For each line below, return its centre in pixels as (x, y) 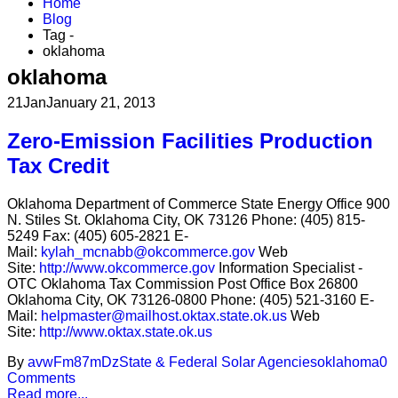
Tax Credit (58, 165)
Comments (41, 378)
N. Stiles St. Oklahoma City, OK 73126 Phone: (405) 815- (186, 219)
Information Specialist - (289, 267)
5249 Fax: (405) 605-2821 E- (98, 235)
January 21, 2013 (101, 102)
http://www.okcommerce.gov (127, 267)
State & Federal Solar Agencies (218, 362)
